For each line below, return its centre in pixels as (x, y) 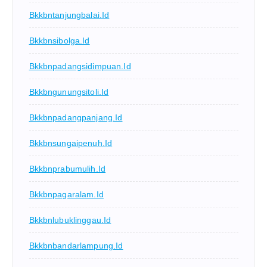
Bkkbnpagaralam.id (66, 195)
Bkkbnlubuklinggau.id (70, 220)
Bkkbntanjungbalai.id (69, 15)
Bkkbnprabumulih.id (67, 169)
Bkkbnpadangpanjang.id (76, 118)
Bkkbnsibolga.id (59, 41)
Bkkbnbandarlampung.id (76, 246)
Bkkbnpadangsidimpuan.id (80, 66)
